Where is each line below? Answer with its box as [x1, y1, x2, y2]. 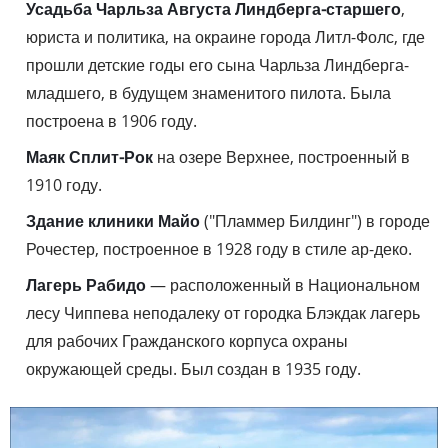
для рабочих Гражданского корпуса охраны [26, 330, 348, 353]
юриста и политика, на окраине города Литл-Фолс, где [26, 26, 425, 49]
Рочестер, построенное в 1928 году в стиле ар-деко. [26, 238, 412, 261]
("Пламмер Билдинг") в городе [200, 210, 430, 233]
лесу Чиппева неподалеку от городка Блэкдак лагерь [26, 302, 420, 325]
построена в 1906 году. [26, 110, 197, 133]
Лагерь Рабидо [26, 274, 146, 297]
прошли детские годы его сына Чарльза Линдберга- [26, 54, 409, 77]
